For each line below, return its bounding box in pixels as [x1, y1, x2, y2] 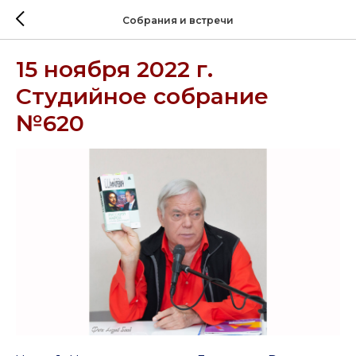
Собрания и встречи [122, 14, 234, 26]
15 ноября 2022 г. [16, 56, 213, 83]
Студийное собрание [16, 83, 269, 110]
